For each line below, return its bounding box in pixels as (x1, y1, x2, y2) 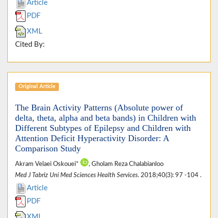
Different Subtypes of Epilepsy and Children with (15, 123, 191, 133)
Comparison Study (15, 143, 81, 153)
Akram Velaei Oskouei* (15, 161, 80, 167)
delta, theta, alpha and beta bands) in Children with (15, 112, 196, 123)
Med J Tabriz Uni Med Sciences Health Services (15, 172, 138, 178)
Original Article (18, 84, 55, 90)
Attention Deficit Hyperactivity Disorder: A (15, 133, 169, 143)
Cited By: (15, 40, 45, 48)
